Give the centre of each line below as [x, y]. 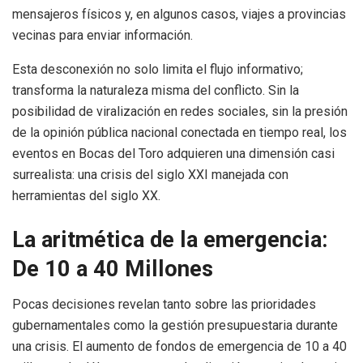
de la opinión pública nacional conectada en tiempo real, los [179, 132]
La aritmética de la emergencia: [170, 239]
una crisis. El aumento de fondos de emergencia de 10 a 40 [179, 347]
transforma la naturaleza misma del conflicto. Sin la [156, 90]
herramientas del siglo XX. [86, 195]
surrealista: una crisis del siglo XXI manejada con [150, 174]
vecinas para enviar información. [102, 35]
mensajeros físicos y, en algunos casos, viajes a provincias [179, 14]
